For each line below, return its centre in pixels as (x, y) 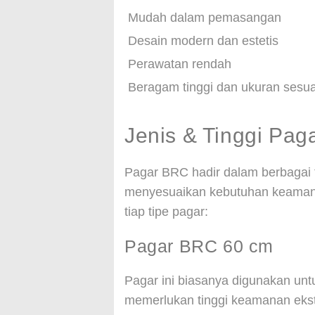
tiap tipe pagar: (166, 212)
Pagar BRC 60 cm (199, 246)
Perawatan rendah (180, 64)
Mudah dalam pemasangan (205, 18)
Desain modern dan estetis (203, 41)
